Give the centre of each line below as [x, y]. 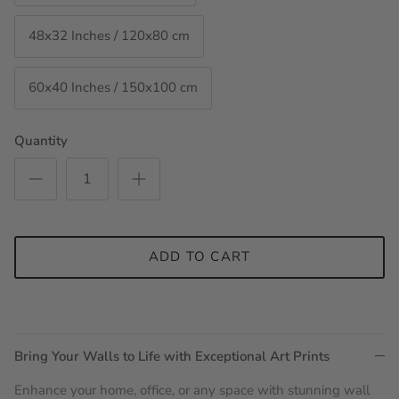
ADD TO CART [199, 256]
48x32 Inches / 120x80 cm [109, 36]
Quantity [41, 140]
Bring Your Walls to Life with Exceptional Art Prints [172, 356]
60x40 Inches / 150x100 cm [113, 87]
